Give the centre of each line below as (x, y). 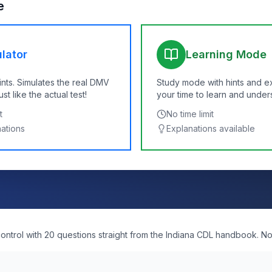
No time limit (190, 114)
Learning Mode (226, 54)
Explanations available (211, 128)
